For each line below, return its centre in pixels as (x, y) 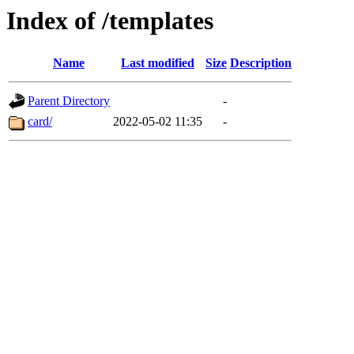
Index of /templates (110, 21)
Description (261, 63)
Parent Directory (69, 101)
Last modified (158, 63)
